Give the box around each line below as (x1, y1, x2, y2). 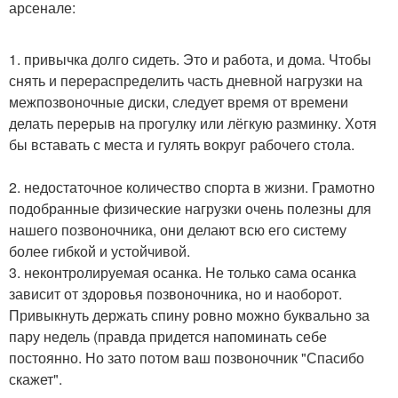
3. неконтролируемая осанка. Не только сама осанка (9, 262, 356, 283)
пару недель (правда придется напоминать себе (9, 326, 327, 346)
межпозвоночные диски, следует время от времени (9, 92, 348, 112)
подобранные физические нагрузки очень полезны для (9, 198, 371, 219)
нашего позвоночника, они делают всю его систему (9, 219, 346, 240)
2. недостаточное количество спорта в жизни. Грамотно (9, 177, 375, 197)
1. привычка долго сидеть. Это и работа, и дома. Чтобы (9, 49, 371, 69)
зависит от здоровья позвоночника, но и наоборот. (9, 283, 342, 304)
